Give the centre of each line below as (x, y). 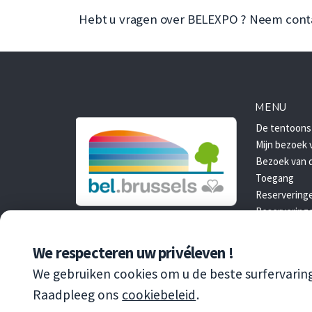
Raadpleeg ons (77, 295)
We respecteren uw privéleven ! (133, 253)
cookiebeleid (159, 295)
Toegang (275, 178)
